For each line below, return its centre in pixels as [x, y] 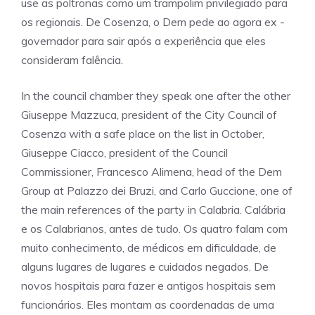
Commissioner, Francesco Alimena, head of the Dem [152, 172]
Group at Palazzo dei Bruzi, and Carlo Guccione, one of [157, 191]
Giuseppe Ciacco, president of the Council [124, 153]
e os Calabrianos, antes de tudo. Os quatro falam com [154, 229]
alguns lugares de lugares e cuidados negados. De [145, 266]
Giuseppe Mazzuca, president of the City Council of [149, 115]
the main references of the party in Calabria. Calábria [153, 210]
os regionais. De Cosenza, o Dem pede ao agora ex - [153, 22]
